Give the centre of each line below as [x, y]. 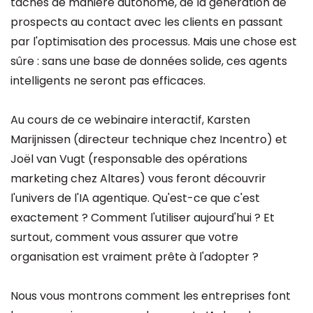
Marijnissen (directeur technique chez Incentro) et [149, 139]
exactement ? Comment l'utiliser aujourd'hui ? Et [143, 218]
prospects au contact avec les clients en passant [147, 22]
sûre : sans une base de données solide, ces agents [149, 61]
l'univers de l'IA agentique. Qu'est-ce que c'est [135, 198]
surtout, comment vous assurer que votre [124, 237]
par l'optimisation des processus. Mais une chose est [154, 42]
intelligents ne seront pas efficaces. [108, 81]
